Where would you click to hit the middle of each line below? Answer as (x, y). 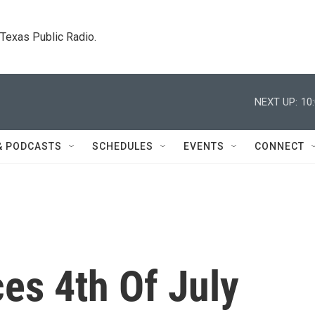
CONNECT (279, 146)
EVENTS (204, 146)
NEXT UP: (276, 102)
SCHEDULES (123, 146)
